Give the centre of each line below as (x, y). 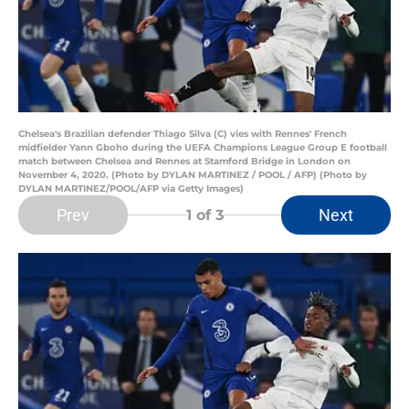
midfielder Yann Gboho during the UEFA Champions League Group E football (203, 148)
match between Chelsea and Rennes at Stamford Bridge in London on (184, 162)
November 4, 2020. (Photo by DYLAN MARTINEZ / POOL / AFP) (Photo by (193, 175)
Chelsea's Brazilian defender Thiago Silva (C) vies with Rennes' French (183, 134)
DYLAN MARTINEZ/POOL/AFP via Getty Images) (131, 189)
